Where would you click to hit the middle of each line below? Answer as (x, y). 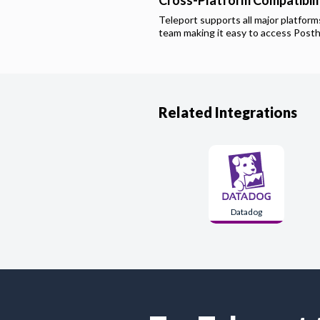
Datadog (246, 212)
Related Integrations (228, 112)
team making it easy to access (226, 32)
